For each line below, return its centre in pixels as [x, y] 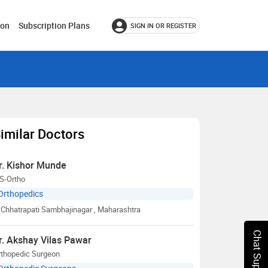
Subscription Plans [54, 25]
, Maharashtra [117, 209]
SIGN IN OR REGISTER [163, 25]
